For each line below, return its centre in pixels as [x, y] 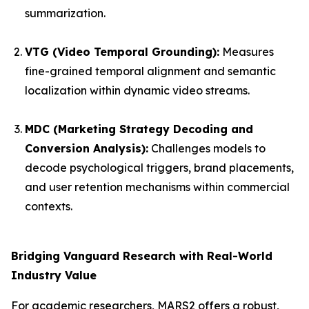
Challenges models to [207, 149]
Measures [247, 52]
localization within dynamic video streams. [137, 91]
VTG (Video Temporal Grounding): [122, 52]
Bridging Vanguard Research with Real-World [142, 256]
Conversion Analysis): [87, 149]
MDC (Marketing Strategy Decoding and [139, 129]
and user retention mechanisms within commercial [157, 187]
